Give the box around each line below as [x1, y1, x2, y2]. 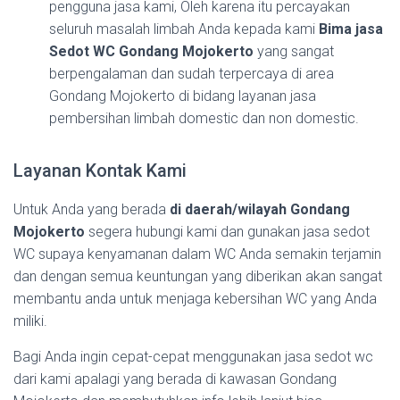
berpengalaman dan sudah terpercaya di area [49, 64, 334, 82]
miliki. [13, 312, 47, 329]
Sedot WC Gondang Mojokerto [49, 42, 254, 60]
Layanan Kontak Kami [13, 159, 187, 181]
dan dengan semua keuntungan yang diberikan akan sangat [13, 267, 382, 285]
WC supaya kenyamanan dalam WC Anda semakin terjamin [13, 245, 381, 262]
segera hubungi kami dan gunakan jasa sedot [88, 222, 370, 240]
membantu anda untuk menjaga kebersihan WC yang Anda [13, 289, 377, 307]
